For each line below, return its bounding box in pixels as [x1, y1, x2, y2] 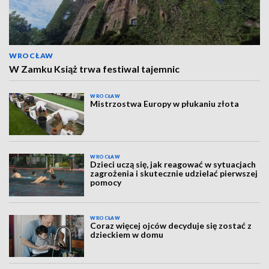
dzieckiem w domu [90, 229, 164, 240]
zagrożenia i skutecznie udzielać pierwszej [90, 168, 258, 179]
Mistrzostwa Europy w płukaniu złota [90, 98, 240, 109]
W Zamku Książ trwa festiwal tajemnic [9, 63, 180, 74]
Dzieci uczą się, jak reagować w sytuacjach [90, 159, 256, 170]
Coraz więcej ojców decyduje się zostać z [90, 220, 252, 231]
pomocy [90, 177, 122, 188]
